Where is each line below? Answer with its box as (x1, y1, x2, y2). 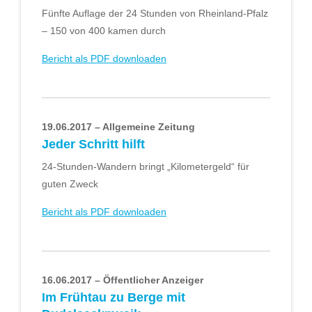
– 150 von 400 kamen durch (42, 25, 166, 37)
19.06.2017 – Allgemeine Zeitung (42, 121, 195, 133)
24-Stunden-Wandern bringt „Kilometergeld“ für (42, 161, 249, 173)
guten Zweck (42, 178, 98, 190)
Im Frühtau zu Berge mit (42, 290, 185, 305)
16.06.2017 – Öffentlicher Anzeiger (42, 274, 203, 286)
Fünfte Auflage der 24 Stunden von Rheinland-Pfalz (42, 8, 268, 19)
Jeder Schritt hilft (42, 137, 145, 152)
